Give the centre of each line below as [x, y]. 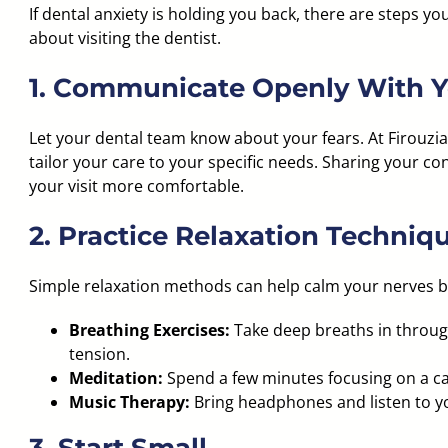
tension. [99, 354]
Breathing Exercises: [149, 330]
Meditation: [115, 378]
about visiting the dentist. [124, 38]
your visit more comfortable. [136, 186]
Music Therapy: [129, 402]
